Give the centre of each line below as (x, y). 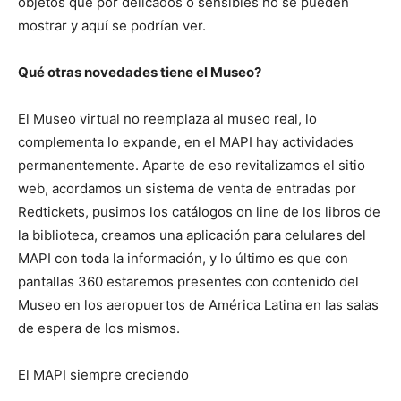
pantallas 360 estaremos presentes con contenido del (188, 282)
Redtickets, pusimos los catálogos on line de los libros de (199, 212)
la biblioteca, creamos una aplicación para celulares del (192, 235)
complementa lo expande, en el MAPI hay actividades (186, 142)
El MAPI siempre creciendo (103, 375)
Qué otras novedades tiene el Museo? (140, 73)
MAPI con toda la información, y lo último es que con (183, 259)
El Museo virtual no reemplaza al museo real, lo (167, 119)
